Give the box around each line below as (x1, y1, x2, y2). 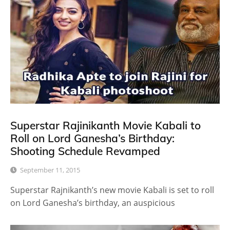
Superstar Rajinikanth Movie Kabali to (10, 118, 201, 132)
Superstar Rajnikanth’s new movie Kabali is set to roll (10, 184, 214, 196)
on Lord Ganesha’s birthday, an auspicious (10, 197, 175, 208)
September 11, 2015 (20, 165, 80, 175)
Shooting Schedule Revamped (10, 144, 160, 158)
